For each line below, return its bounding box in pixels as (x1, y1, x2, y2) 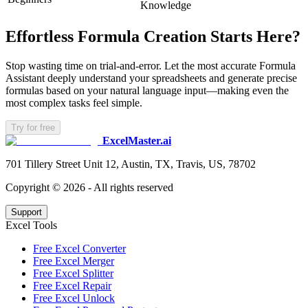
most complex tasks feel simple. (5, 96, 142, 109)
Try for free (11, 122, 55, 133)
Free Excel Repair (33, 279, 111, 291)
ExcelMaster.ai (102, 134, 171, 146)
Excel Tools (5, 219, 57, 231)
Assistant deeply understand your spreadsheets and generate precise (5, 71, 297, 84)
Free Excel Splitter (33, 267, 113, 279)
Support (11, 206, 42, 217)
